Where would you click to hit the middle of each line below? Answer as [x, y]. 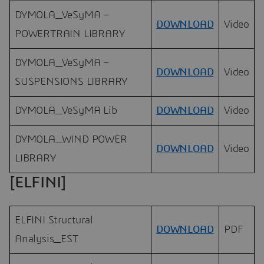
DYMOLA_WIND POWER [71, 140]
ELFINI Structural [54, 220]
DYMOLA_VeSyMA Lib [66, 111]
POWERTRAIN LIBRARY [70, 34]
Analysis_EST [47, 239]
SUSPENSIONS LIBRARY [71, 82]
